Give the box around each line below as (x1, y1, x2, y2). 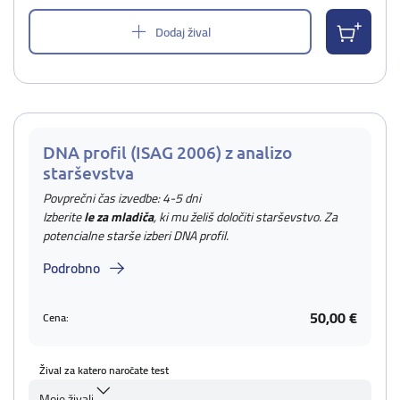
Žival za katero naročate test (39, 360, 169, 380)
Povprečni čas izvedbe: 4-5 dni (43, 187, 201, 210)
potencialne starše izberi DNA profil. (43, 224, 229, 247)
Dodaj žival (155, 20, 211, 44)
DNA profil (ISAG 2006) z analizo (43, 141, 292, 163)
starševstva (43, 162, 134, 184)
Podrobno (43, 254, 100, 281)
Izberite (43, 205, 84, 229)
